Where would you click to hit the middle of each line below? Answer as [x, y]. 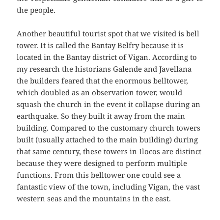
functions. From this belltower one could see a [99, 175]
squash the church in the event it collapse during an [109, 104]
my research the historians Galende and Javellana [104, 69]
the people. [36, 10]
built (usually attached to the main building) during [108, 140]
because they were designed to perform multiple [102, 163]
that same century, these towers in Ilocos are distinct [109, 151]
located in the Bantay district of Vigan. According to [107, 57]
